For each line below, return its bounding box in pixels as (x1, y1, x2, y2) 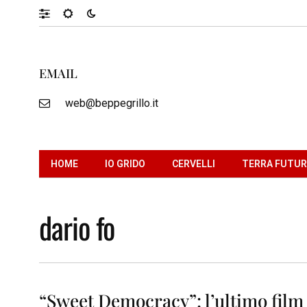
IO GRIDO (105, 158, 145, 169)
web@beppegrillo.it (64, 96, 158, 110)
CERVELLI (172, 158, 215, 169)
